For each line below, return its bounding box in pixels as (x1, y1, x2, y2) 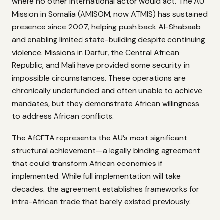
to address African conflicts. (12, 110, 114, 121)
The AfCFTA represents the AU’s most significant (12, 133, 187, 143)
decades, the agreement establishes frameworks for (12, 184, 199, 194)
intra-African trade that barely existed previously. (12, 196, 191, 207)
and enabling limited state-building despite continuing (12, 34, 205, 45)
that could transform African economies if (12, 158, 162, 169)
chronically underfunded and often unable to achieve (12, 85, 202, 96)
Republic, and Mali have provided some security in (12, 59, 190, 70)
